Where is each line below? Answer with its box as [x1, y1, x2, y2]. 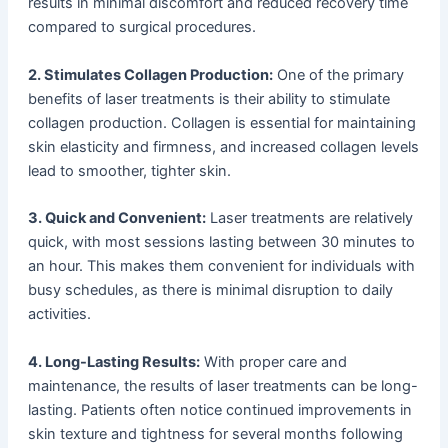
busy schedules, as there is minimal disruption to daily [27, 281, 393, 300]
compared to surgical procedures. [27, 18, 256, 37]
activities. [27, 305, 91, 324]
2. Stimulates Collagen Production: [27, 65, 273, 84]
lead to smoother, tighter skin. [27, 161, 231, 180]
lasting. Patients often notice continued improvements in [27, 400, 412, 419]
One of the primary [272, 65, 404, 84]
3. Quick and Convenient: [27, 209, 206, 228]
